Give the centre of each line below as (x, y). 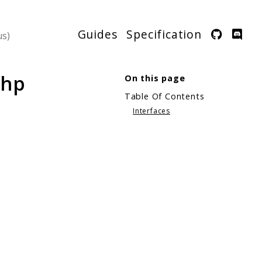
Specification (164, 35)
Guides (97, 35)
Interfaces (151, 111)
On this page (155, 78)
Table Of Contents (164, 96)
